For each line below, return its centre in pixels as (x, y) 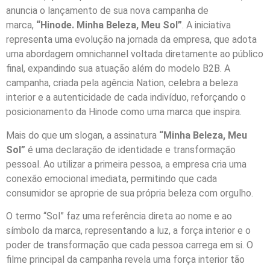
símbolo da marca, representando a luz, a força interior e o (128, 230)
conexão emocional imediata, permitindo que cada (111, 178)
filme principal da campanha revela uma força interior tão (125, 259)
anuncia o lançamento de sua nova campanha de (107, 11)
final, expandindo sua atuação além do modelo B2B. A (118, 69)
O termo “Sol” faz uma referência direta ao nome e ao (119, 216)
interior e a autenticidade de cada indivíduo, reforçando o (126, 98)
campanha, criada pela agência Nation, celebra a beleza (122, 83)
